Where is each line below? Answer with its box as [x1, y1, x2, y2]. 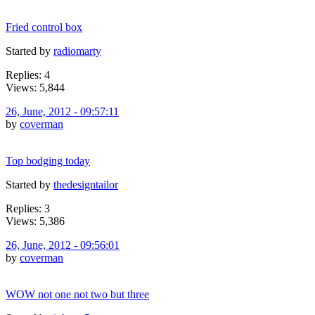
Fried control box [6, 20, 82, 33]
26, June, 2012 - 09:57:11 [6, 105, 119, 117]
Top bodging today [6, 154, 90, 167]
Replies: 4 [6, 68, 50, 81]
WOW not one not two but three [6, 288, 149, 300]
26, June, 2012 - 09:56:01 [6, 238, 120, 251]
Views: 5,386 [6, 214, 65, 227]
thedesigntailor [53, 178, 118, 191]
